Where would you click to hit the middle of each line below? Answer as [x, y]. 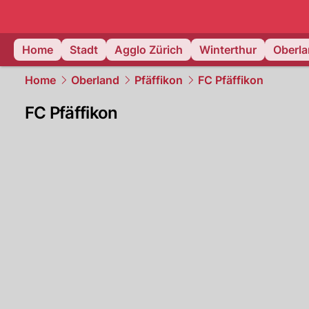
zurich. [270, 38]
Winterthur [228, 50]
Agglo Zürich [149, 50]
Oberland [95, 80]
